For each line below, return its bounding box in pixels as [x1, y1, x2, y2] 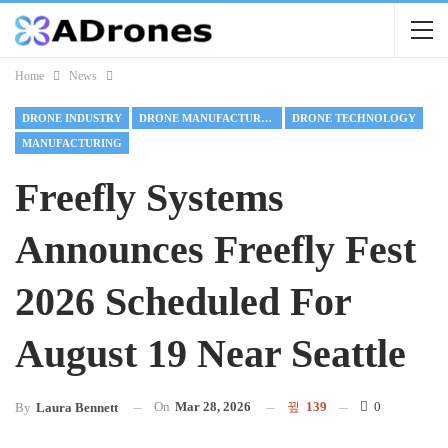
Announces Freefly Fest [15, 227, 416, 272]
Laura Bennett [36, 400, 118, 416]
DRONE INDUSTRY [22, 112, 122, 124]
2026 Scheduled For [15, 279, 351, 324]
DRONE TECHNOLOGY [292, 112, 416, 124]
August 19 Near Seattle [15, 331, 406, 376]
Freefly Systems [15, 175, 284, 220]
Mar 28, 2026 [175, 399, 251, 414]
